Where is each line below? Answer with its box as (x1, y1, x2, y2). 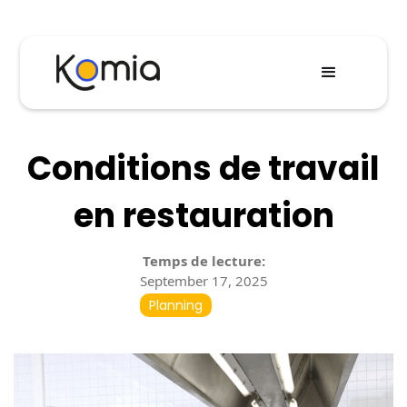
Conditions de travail (27, 145, 380, 192)
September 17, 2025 (139, 272, 268, 290)
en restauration (73, 193, 334, 239)
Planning (148, 296, 203, 314)
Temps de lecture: (142, 252, 265, 270)
